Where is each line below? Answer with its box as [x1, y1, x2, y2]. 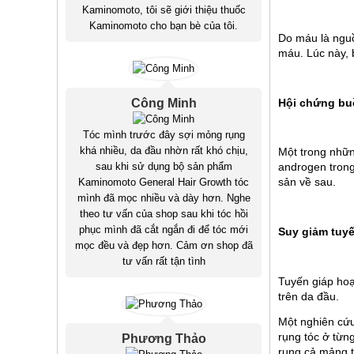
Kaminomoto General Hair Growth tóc [78, 176, 249, 189]
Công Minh [130, 96, 197, 111]
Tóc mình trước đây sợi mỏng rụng [82, 129, 245, 141]
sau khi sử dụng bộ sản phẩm [95, 160, 232, 173]
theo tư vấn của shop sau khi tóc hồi [79, 208, 248, 220]
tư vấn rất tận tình [122, 255, 205, 268]
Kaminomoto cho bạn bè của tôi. [89, 20, 238, 32]
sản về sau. [278, 175, 336, 189]
